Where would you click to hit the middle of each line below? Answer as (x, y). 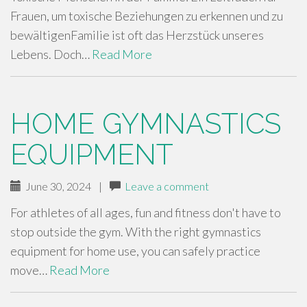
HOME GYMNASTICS (146, 124)
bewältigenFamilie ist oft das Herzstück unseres (137, 35)
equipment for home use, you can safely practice (135, 251)
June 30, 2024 (56, 186)
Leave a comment (167, 186)
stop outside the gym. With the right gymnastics (136, 232)
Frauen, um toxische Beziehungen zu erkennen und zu (147, 16)
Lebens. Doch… (51, 54)
